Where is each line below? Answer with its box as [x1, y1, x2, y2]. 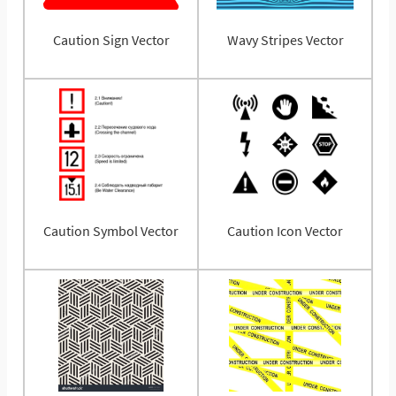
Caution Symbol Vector [43, 221, 179, 240]
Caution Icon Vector [227, 221, 343, 240]
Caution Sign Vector [52, 30, 170, 49]
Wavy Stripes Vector [226, 30, 344, 49]
